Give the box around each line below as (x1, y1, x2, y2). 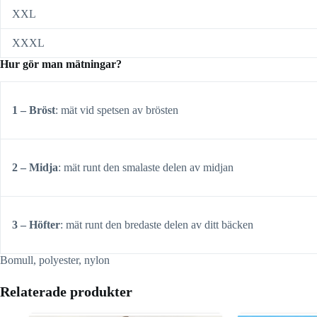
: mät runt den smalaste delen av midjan (58, 161, 234, 173)
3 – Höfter (12, 218, 60, 231)
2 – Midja (12, 161, 58, 173)
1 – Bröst (12, 103, 55, 116)
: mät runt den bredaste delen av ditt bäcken (60, 218, 253, 231)
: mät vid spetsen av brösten (55, 103, 178, 116)
